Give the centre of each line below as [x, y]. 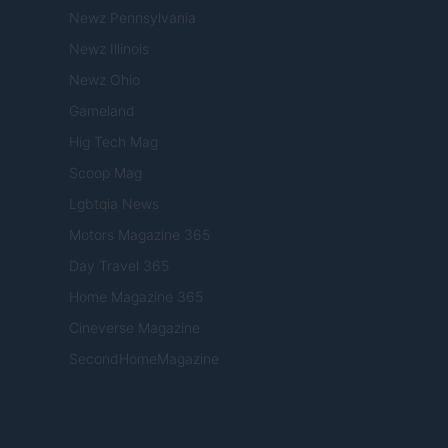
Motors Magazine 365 [139, 235]
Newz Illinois [109, 49]
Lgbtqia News [114, 204]
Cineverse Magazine [134, 328]
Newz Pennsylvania [132, 18]
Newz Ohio [104, 80]
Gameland [102, 111]
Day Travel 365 [119, 266]
